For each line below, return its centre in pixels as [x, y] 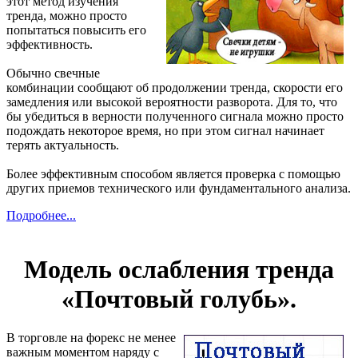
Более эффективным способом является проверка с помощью [173, 174]
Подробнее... [41, 216]
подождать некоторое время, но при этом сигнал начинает [165, 131]
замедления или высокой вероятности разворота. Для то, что [172, 102]
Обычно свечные [53, 74]
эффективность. [50, 45]
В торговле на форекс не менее [91, 338]
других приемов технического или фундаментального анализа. [179, 189]
